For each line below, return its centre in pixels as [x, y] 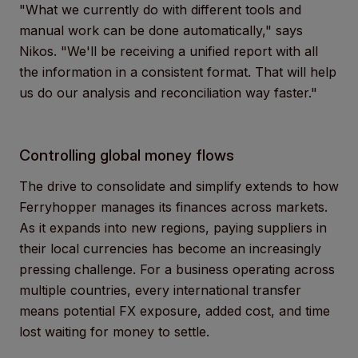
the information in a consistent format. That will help [178, 72]
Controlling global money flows [127, 155]
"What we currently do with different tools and [160, 10]
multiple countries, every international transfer [160, 290]
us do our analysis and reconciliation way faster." [168, 93]
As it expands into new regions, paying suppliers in [173, 228]
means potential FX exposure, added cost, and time [175, 311]
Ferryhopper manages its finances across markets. [173, 207]
